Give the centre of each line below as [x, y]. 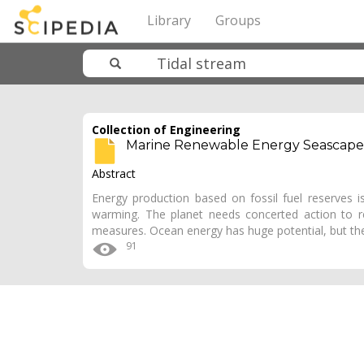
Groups [238, 20]
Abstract [114, 173]
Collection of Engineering [166, 130]
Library [169, 20]
